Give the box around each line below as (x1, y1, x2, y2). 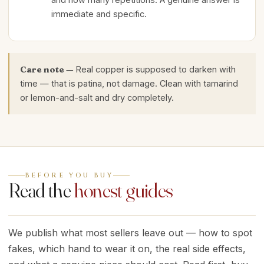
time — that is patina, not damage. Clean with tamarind (20, 78, 238, 88)
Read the (8, 178, 74, 203)
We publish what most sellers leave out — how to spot (8, 227, 252, 239)
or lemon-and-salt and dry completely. (20, 92, 174, 103)
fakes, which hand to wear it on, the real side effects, (8, 243, 246, 255)
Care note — (20, 64, 75, 75)
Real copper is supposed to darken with (75, 64, 236, 74)
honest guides (74, 178, 173, 203)
